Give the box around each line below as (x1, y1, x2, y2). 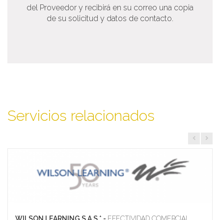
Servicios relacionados (7, 107, 155, 124)
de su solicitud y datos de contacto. (47, 14, 173, 23)
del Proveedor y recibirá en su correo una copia (27, 3, 193, 12)
